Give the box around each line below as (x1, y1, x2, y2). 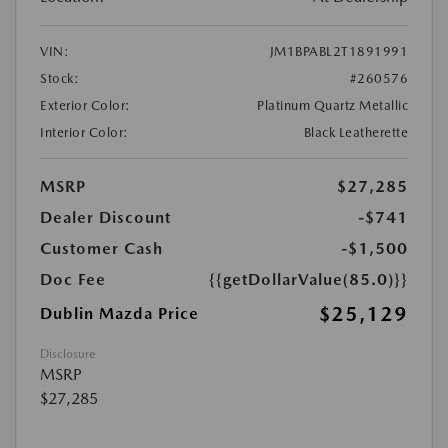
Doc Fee (40, 270, 106, 290)
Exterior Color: (40, 98, 131, 114)
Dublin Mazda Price (40, 304, 199, 324)
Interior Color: (40, 125, 129, 141)
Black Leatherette (303, 125, 408, 141)
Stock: (40, 71, 79, 87)
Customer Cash (40, 239, 163, 259)
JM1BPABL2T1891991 (269, 44, 408, 60)
